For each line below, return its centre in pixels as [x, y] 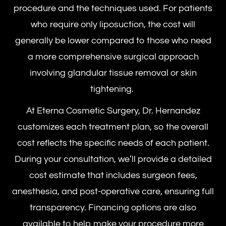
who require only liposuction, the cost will [113, 24]
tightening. [113, 89]
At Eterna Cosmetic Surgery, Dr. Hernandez [113, 110]
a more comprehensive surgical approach [113, 56]
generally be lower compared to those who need [113, 40]
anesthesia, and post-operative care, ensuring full [113, 191]
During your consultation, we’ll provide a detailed [113, 159]
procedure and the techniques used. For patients [113, 8]
